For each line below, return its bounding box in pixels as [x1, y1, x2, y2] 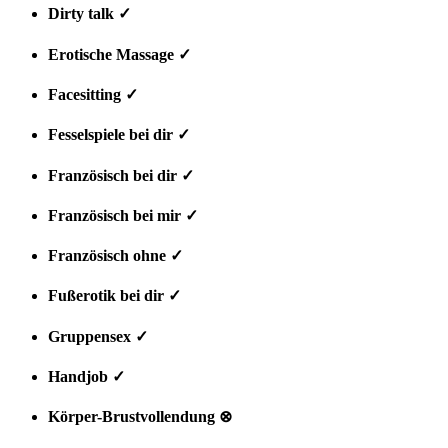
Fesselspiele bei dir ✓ [48, 126, 190, 144]
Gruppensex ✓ [48, 327, 148, 345]
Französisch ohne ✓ [48, 247, 183, 265]
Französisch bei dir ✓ [48, 166, 194, 184]
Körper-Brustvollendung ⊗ [48, 408, 232, 426]
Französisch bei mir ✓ [48, 206, 198, 224]
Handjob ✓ [48, 367, 125, 385]
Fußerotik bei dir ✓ [48, 287, 181, 305]
